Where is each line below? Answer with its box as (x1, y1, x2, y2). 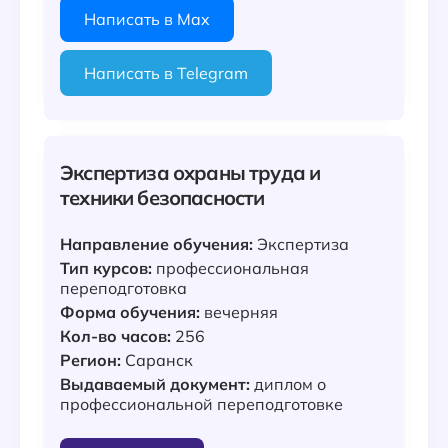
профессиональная (152, 258, 309, 278)
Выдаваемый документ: (60, 374, 250, 394)
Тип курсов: (60, 258, 152, 278)
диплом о (250, 374, 326, 394)
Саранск (121, 350, 193, 370)
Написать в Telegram (84, 63, 248, 83)
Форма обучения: (60, 302, 200, 322)
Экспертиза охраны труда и (60, 160, 321, 185)
